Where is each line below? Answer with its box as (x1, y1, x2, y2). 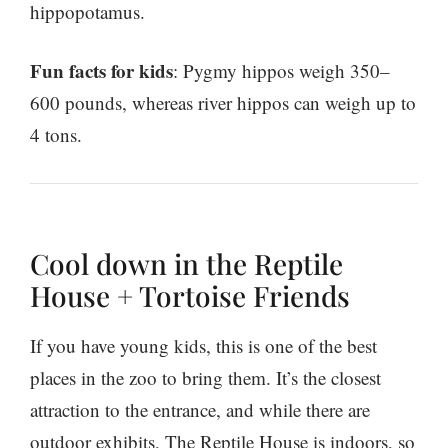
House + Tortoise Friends (30, 277, 350, 315)
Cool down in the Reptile (30, 245, 343, 283)
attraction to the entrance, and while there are (30, 397, 370, 423)
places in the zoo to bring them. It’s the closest (30, 365, 381, 391)
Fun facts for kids (30, 57, 173, 85)
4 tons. (30, 122, 82, 148)
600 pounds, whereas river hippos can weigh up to (30, 90, 416, 116)
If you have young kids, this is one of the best (30, 333, 377, 359)
